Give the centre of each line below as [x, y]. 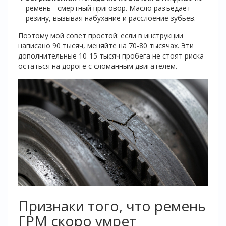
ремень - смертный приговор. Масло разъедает [108, 8]
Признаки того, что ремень [112, 206]
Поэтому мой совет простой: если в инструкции [101, 36]
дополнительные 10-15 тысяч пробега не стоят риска [111, 56]
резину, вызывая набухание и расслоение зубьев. [111, 18]
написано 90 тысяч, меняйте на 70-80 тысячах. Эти [106, 46]
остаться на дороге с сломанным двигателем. [98, 66]
